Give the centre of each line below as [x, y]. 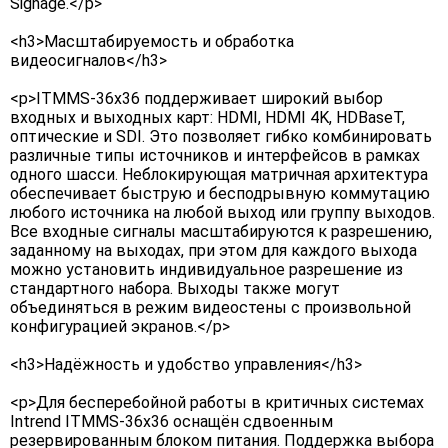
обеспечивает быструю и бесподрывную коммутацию [220, 194]
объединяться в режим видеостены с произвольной [210, 308]
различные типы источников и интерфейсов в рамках [215, 156]
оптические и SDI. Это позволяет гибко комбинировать [221, 137]
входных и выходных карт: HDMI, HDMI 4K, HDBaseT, [207, 118]
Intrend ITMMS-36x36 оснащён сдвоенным [171, 422]
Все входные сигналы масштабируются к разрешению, [221, 232]
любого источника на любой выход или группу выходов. [222, 213]
